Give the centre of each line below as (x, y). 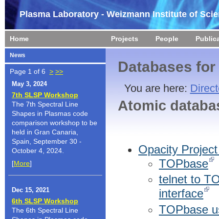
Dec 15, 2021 (31, 190)
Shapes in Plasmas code (50, 113)
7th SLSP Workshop (45, 95)
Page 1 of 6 (30, 71)
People (167, 39)
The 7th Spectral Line (45, 104)
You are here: (157, 88)
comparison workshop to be (55, 122)
